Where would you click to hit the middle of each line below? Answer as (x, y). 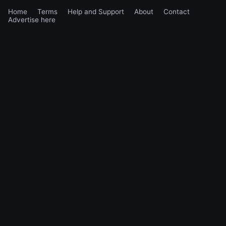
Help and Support (97, 11)
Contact (177, 11)
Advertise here (32, 19)
